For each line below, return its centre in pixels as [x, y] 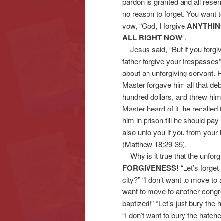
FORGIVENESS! [150, 167]
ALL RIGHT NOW [152, 37]
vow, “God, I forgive [155, 25]
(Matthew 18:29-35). [155, 144]
